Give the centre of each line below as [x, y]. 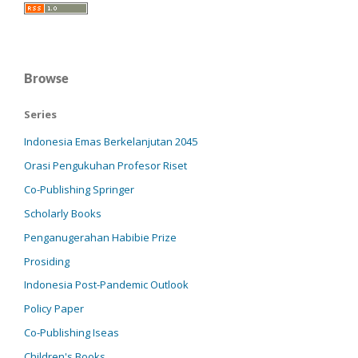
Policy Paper [54, 309]
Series [40, 114]
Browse [46, 78]
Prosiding [47, 261]
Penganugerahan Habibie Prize [100, 237]
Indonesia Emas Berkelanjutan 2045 [111, 141]
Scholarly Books [63, 213]
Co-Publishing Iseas [72, 333]
